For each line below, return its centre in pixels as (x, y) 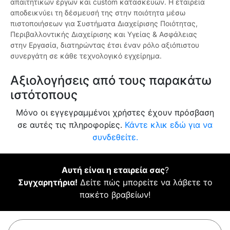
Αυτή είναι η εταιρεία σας (113, 170)
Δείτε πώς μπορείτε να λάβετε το (145, 183)
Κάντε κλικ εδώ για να (169, 125)
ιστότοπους (44, 95)
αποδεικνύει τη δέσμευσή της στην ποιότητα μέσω (98, 13)
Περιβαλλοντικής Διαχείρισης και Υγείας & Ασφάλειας (104, 34)
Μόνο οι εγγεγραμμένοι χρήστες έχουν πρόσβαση (115, 113)
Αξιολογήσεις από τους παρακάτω (111, 81)
